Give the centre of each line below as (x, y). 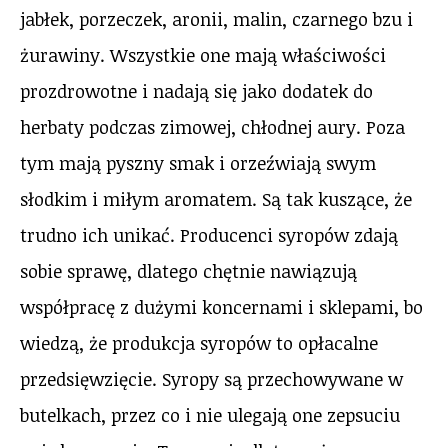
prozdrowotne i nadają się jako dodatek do (196, 90)
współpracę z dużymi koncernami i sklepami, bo (221, 306)
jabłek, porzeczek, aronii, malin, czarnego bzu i (216, 18)
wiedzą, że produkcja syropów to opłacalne (199, 342)
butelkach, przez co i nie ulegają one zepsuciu (210, 414)
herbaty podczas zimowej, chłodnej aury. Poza (212, 126)
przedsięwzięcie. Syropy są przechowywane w (211, 378)
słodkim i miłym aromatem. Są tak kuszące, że (216, 198)
